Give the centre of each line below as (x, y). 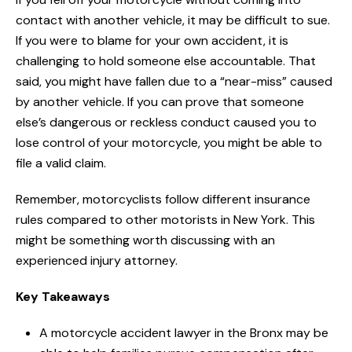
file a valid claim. (61, 163)
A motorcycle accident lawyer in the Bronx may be (184, 333)
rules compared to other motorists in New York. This (165, 220)
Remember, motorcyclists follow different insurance (163, 200)
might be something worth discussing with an (145, 240)
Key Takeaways (63, 297)
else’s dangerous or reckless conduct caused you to (166, 123)
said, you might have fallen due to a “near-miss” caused (174, 82)
